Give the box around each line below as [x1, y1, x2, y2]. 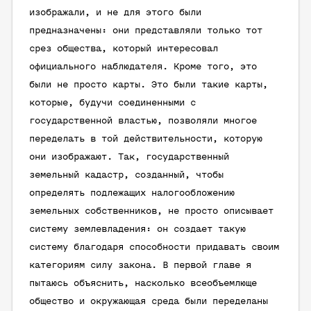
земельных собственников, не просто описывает [29, 206, 274, 217]
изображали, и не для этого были [29, 8, 201, 18]
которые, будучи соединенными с [29, 98, 196, 108]
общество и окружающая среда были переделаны [29, 296, 268, 307]
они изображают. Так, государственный [29, 152, 229, 162]
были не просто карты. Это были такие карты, [29, 80, 268, 90]
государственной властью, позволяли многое [29, 116, 257, 126]
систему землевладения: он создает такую [29, 224, 246, 235]
